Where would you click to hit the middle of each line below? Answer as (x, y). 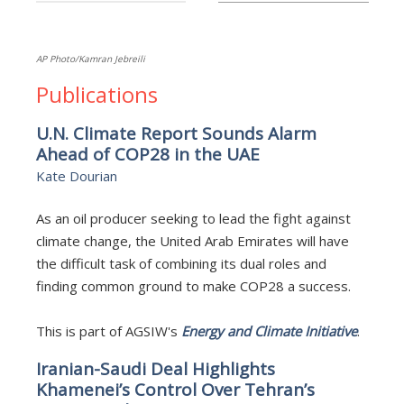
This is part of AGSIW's (108, 331)
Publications (96, 94)
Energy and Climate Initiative (269, 331)
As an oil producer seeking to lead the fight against (193, 218)
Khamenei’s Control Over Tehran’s (175, 389)
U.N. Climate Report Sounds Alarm (176, 133)
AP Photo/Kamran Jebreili (90, 58)
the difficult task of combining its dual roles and (181, 263)
